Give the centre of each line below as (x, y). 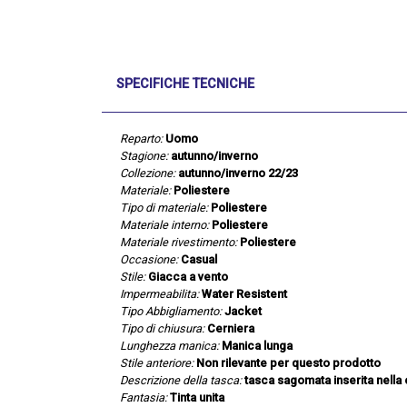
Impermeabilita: (159, 293)
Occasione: (149, 259)
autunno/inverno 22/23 (238, 173)
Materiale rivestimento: (179, 242)
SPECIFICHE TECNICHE (185, 84)
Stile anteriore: (157, 362)
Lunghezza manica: (169, 345)
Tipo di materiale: (164, 207)
